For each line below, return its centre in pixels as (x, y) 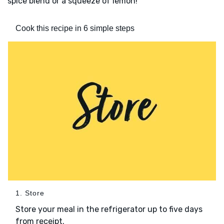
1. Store (30, 193)
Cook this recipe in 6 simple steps (75, 28)
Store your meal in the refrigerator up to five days (109, 209)
